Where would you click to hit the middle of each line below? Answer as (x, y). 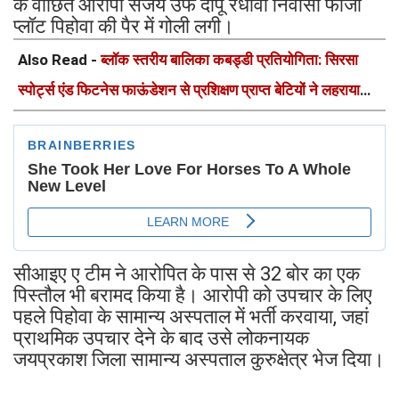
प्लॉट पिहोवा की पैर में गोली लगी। (126, 27)
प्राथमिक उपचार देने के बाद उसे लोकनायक (161, 338)
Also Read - (59, 60)
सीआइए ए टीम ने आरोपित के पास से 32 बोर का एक (187, 274)
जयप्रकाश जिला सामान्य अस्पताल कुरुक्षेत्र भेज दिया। (199, 360)
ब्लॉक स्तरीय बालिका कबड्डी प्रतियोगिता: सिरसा (229, 60)
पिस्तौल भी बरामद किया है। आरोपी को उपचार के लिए (193, 296)
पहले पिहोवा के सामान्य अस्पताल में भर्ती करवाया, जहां (191, 317)
